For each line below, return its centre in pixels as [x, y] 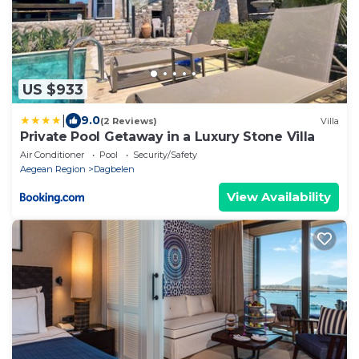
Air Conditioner [52, 155]
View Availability [279, 197]
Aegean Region [53, 169]
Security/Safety [165, 155]
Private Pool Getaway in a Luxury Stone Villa [167, 137]
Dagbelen [114, 169]
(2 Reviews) [129, 121]
